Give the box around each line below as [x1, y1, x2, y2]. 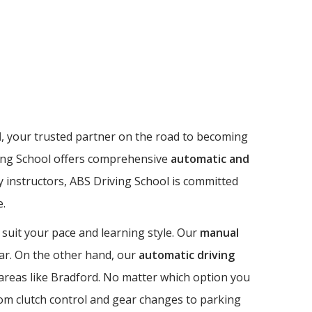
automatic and [171, 151, 249, 166]
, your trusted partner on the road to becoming [1, 129, 248, 144]
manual [200, 225, 239, 240]
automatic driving [139, 247, 235, 263]
